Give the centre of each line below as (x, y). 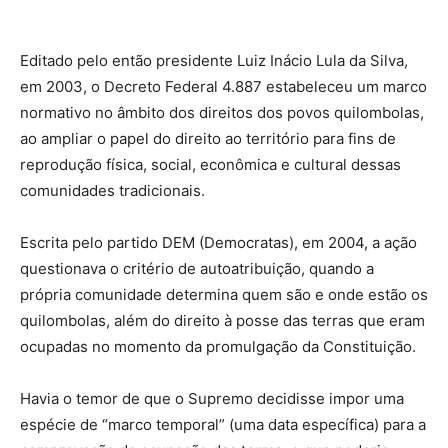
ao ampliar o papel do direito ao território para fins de (208, 139)
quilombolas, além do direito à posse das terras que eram (222, 321)
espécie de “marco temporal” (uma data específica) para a (223, 425)
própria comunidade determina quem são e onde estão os (224, 295)
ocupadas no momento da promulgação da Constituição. (218, 347)
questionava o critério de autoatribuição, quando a (197, 269)
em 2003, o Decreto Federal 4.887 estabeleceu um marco (223, 87)
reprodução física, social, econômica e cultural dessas (210, 165)
